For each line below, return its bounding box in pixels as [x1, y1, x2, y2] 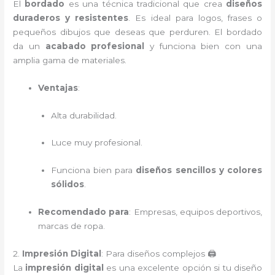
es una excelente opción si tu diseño [103, 263, 262, 273]
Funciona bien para [50, 165, 136, 176]
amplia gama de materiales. [13, 55, 127, 65]
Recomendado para [38, 207, 130, 217]
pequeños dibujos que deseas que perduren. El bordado [13, 26, 262, 37]
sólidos [50, 179, 84, 190]
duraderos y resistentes [13, 12, 129, 23]
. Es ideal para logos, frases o [128, 12, 262, 23]
